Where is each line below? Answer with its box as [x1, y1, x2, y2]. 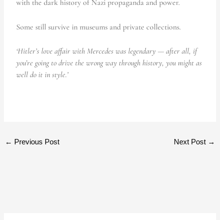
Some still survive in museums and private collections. [16, 22, 181, 32]
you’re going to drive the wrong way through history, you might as [16, 58, 202, 68]
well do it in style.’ [16, 70, 69, 80]
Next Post [173, 137, 208, 146]
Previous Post [12, 137, 60, 146]
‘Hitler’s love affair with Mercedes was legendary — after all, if [16, 46, 197, 56]
